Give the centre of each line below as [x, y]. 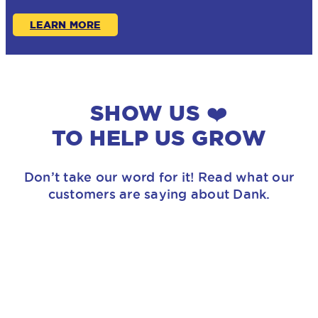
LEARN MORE [65, 25]
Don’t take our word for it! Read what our [159, 177]
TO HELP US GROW [159, 138]
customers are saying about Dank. [159, 194]
